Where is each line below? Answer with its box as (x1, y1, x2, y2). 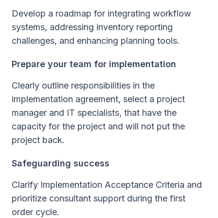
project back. (12, 135, 65, 145)
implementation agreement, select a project (12, 94, 185, 105)
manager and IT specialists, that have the (12, 108, 177, 118)
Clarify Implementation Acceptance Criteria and (12, 180, 202, 190)
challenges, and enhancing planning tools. (12, 36, 180, 46)
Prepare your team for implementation (12, 59, 176, 70)
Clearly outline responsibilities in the (12, 80, 155, 91)
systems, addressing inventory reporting (12, 22, 173, 33)
